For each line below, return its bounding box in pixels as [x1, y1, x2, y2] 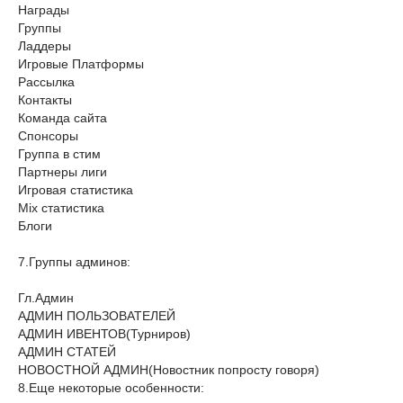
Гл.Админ [18, 291, 74, 305]
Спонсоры [18, 129, 78, 143]
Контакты [18, 93, 72, 107]
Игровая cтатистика [18, 183, 133, 197]
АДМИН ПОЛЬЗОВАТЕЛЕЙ [18, 309, 175, 323]
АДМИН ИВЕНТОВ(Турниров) [18, 327, 191, 341]
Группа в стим [18, 147, 101, 161]
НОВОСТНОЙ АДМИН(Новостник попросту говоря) [18, 363, 319, 377]
